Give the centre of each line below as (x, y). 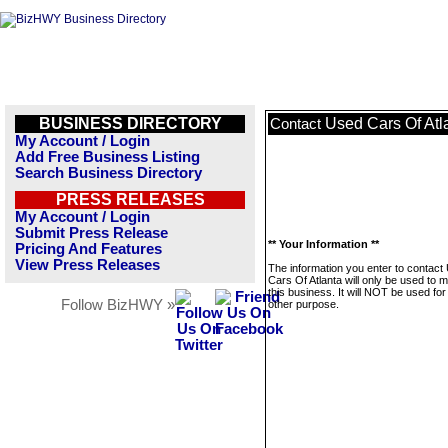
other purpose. (303, 304)
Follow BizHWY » (118, 305)
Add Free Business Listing (107, 157)
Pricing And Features (88, 249)
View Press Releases (87, 265)
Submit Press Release (91, 233)
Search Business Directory (108, 173)
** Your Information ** (323, 244)
